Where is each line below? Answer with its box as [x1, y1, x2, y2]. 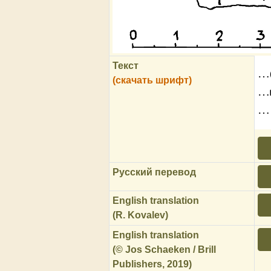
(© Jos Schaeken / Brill [113, 244, 217, 255]
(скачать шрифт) [113, 75, 192, 85]
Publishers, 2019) [113, 259, 192, 269]
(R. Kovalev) [113, 210, 169, 220]
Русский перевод [113, 167, 197, 177]
